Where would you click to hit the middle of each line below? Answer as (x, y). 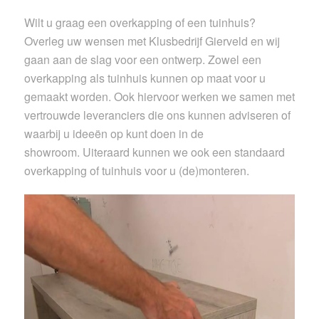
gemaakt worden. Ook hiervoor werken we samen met (159, 96)
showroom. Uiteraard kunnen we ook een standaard (154, 152)
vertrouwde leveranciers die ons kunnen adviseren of (157, 115)
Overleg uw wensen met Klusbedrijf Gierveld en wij (152, 41)
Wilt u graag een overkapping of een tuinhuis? (140, 22)
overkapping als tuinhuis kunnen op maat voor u (145, 78)
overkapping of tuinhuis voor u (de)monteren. (136, 170)
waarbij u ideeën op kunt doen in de (114, 133)
